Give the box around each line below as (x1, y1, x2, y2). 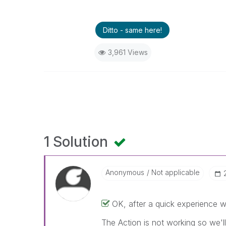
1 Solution (44, 133, 111, 150)
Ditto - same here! (102, 26, 162, 34)
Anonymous (105, 168, 145, 177)
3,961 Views (107, 48, 148, 56)
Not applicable (149, 168, 200, 177)
